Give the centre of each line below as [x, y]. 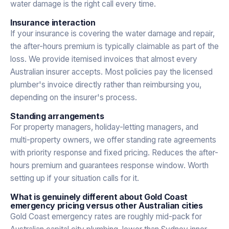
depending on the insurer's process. [74, 97]
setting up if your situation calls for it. [75, 178]
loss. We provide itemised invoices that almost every [104, 59]
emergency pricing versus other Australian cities [107, 205]
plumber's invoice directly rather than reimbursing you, [106, 84]
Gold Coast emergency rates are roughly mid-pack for [106, 216]
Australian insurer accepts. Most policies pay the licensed [111, 72]
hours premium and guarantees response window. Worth [109, 165]
